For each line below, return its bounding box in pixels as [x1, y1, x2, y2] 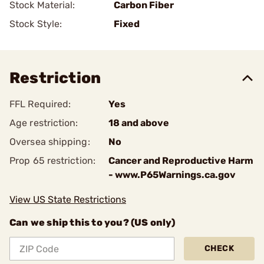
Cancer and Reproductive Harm [108, 155, 253, 166]
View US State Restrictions [9, 194, 126, 205]
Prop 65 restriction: [9, 155, 95, 166]
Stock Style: [9, 18, 62, 29]
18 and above [108, 117, 169, 128]
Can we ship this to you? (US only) [9, 217, 175, 228]
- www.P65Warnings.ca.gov [108, 169, 236, 180]
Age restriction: [9, 117, 78, 128]
